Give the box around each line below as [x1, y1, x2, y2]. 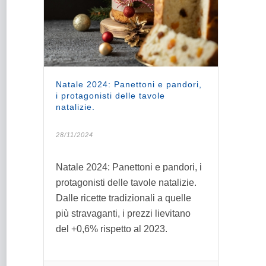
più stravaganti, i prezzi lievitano [56, 208, 191, 219]
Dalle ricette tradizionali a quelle [56, 193, 191, 204]
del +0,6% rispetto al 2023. [56, 224, 167, 235]
